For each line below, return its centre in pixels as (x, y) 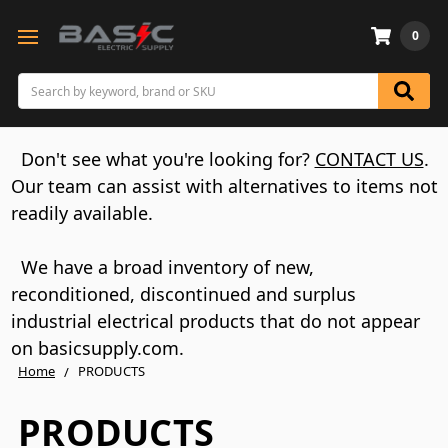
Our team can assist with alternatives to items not (224, 186)
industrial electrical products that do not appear (215, 321)
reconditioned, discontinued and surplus (183, 294)
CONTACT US (369, 159)
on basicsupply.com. (99, 348)
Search (37, 81)
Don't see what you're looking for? (167, 159)
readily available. (84, 213)
